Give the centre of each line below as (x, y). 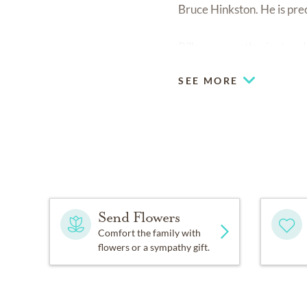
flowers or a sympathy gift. (154, 247)
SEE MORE (208, 80)
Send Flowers (139, 217)
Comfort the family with (149, 232)
